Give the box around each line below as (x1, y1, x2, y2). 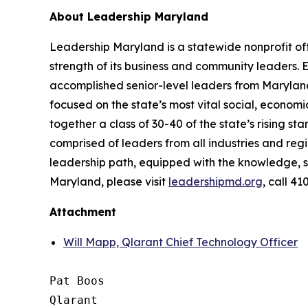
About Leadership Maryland (49, 10, 208, 23)
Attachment (49, 205, 116, 219)
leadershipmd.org (168, 175, 263, 188)
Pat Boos (49, 274, 104, 287)
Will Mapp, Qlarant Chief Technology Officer (63, 235, 298, 249)
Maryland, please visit (49, 175, 168, 188)
